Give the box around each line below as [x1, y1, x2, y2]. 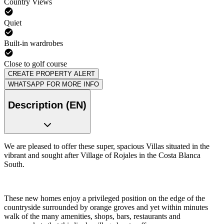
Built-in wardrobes [4, 38, 63, 47]
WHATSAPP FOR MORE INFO [8, 80, 99, 88]
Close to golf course [4, 59, 67, 68]
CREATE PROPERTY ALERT [8, 69, 95, 77]
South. [4, 160, 24, 169]
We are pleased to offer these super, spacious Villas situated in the [4, 142, 209, 151]
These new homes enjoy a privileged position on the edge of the [4, 194, 205, 203]
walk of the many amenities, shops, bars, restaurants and [4, 212, 180, 221]
